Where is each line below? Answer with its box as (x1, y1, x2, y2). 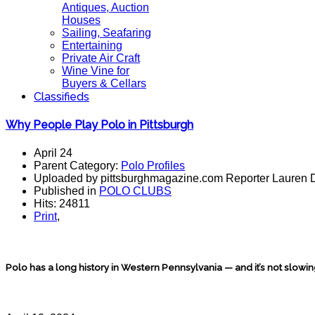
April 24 (34, 146, 72, 159)
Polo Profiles (121, 159, 185, 172)
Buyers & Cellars (62, 77, 146, 89)
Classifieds (34, 90, 89, 103)
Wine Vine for (62, 65, 129, 77)
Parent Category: (34, 159, 121, 172)
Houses (62, 14, 101, 26)
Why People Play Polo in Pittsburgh (6, 118, 193, 132)
